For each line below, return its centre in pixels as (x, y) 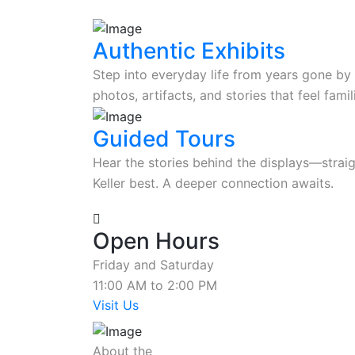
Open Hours (156, 240)
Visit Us (116, 305)
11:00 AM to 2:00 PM (155, 285)
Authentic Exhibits (189, 51)
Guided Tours (164, 138)
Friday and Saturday (153, 264)
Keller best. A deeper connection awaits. (213, 183)
